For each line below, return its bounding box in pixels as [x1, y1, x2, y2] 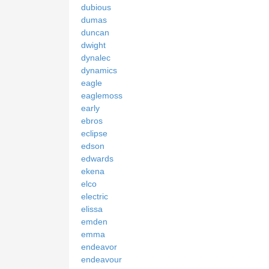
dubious [81, 2, 111, 13]
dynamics [81, 65, 117, 76]
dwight [81, 40, 106, 50]
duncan [81, 28, 109, 38]
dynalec [81, 53, 110, 63]
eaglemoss [81, 91, 122, 101]
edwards [81, 154, 113, 164]
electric [81, 192, 108, 202]
